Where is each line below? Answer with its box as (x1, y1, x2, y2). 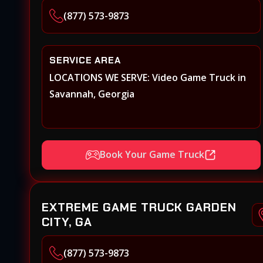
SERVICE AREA (49, 53, 121, 66)
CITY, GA (42, 214, 92, 230)
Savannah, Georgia (49, 87, 134, 100)
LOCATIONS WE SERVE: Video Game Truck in (49, 70, 246, 84)
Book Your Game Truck (100, 148, 205, 161)
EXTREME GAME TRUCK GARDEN (42, 199, 237, 215)
